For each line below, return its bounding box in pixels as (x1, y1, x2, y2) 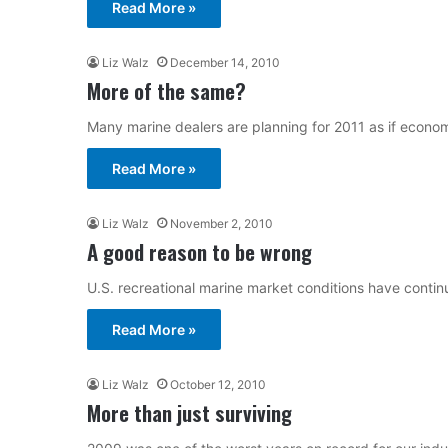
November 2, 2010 (170, 215, 273, 231)
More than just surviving (87, 396, 292, 428)
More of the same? (87, 74, 246, 106)
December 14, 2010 (170, 54, 280, 70)
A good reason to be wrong (87, 235, 312, 267)
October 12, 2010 (170, 376, 266, 392)
